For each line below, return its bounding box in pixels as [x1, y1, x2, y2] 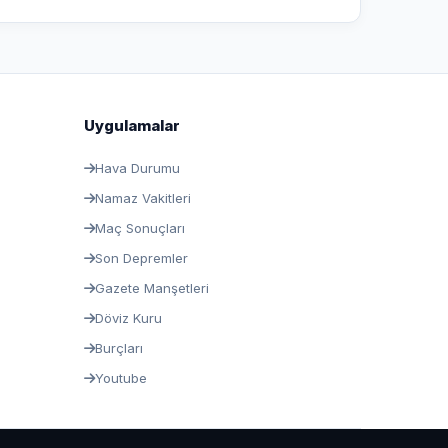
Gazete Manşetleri [94, 280, 209, 296]
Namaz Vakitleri [94, 190, 191, 206]
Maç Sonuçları [94, 220, 185, 236]
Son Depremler [94, 250, 188, 266]
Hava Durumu [94, 160, 180, 176]
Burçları [94, 340, 143, 356]
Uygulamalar [83, 116, 180, 135]
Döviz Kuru [94, 310, 162, 326]
